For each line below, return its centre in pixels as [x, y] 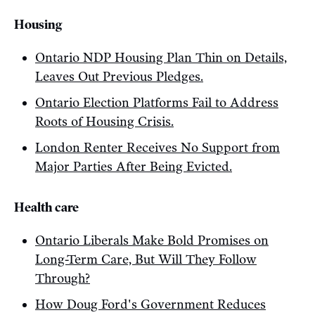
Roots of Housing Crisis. [104, 122]
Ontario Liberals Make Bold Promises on [152, 241]
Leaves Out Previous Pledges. [119, 77]
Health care [46, 208]
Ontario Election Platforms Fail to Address [157, 103]
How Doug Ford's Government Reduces [150, 305]
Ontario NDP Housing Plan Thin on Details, [161, 58]
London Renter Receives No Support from [157, 148]
